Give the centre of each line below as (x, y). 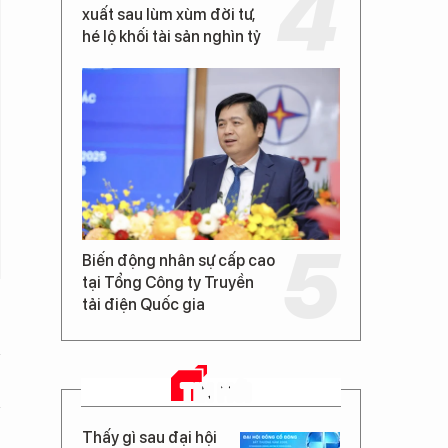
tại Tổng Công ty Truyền (168, 282)
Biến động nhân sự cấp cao (178, 260)
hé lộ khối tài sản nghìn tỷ (171, 36)
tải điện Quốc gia (143, 304)
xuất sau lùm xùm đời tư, (168, 14)
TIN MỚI (216, 391)
